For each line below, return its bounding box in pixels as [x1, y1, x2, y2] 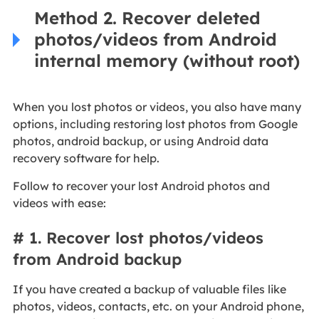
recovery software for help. [12, 150, 159, 165]
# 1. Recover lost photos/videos [12, 228, 263, 249]
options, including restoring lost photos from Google [12, 116, 298, 131]
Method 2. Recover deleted [33, 6, 261, 28]
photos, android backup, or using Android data [12, 133, 268, 148]
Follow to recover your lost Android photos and [12, 178, 270, 193]
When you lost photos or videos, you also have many [12, 99, 301, 114]
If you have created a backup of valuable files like [12, 282, 286, 297]
